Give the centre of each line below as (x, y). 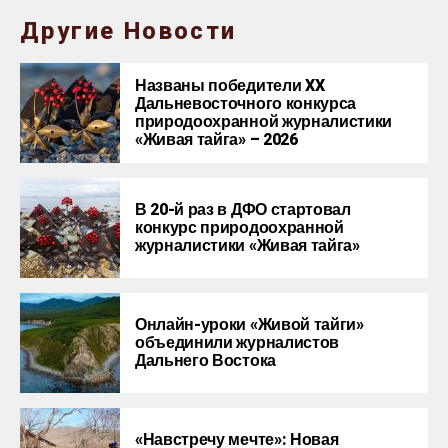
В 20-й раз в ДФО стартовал (243, 209)
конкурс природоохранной (239, 227)
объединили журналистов (237, 342)
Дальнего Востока (205, 360)
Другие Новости (128, 30)
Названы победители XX (230, 85)
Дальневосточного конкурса (245, 103)
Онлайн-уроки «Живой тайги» (249, 324)
